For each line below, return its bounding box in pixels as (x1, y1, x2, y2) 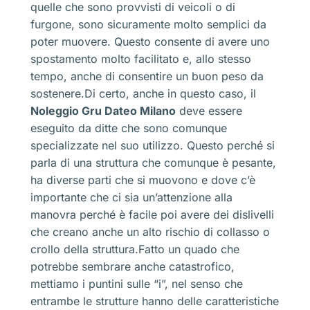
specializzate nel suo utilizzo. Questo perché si (30, 138, 275, 152)
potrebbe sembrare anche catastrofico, (30, 259, 235, 273)
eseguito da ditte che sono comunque (30, 120, 227, 135)
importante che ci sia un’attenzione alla (30, 190, 232, 204)
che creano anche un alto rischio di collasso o (30, 224, 270, 239)
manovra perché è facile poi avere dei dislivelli (30, 207, 274, 221)
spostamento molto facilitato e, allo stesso (30, 51, 251, 66)
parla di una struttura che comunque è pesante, (30, 155, 276, 170)
